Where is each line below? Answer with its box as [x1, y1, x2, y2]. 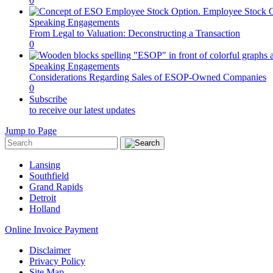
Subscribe [29, 93, 67, 104]
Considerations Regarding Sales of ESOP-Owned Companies [29, 71, 266, 82]
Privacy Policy [29, 255, 85, 266]
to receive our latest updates [29, 104, 135, 115]
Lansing [29, 159, 60, 170]
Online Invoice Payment [5, 224, 98, 235]
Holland [29, 203, 60, 214]
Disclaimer [29, 244, 71, 255]
